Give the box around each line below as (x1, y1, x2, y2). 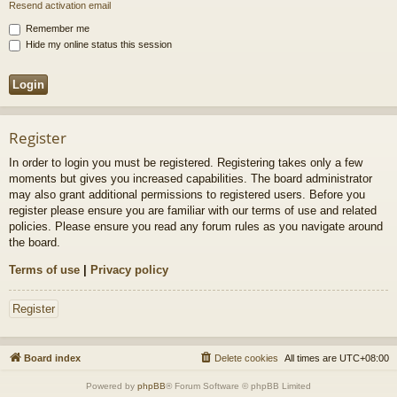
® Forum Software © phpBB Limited (166, 381, 311, 392)
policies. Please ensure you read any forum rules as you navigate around (9, 220, 383, 234)
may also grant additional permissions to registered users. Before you (9, 188, 365, 202)
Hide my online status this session (23, 39, 172, 51)
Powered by (86, 381, 137, 392)
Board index (24, 353, 81, 364)
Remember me (23, 23, 90, 35)
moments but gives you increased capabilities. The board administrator (9, 172, 372, 186)
